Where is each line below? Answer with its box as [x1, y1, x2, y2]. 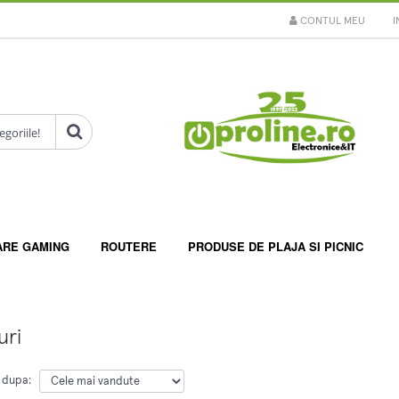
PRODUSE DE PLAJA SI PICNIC [188, 238, 363, 255]
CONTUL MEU [297, 15, 365, 27]
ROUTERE [101, 238, 157, 255]
